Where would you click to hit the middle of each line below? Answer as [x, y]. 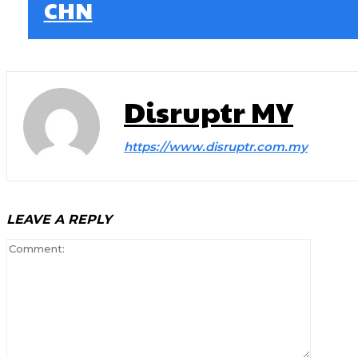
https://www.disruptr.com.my [216, 147]
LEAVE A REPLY [59, 220]
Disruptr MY [209, 111]
